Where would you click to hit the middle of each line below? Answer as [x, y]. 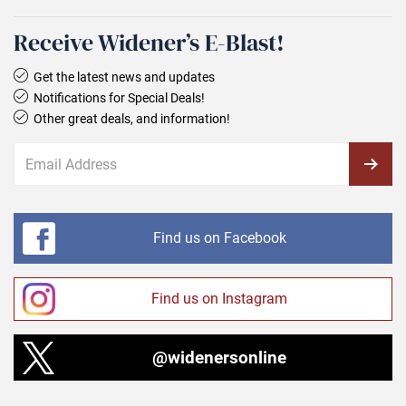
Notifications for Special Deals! [119, 98]
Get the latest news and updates [124, 77]
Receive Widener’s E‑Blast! [149, 43]
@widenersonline [219, 358]
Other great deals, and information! [132, 119]
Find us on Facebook [219, 238]
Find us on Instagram [219, 299]
